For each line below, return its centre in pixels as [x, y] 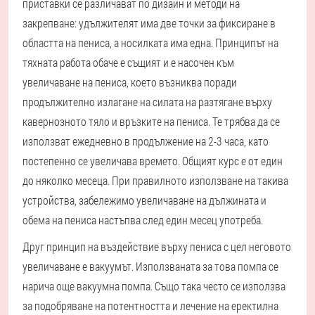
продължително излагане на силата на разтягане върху [147, 102]
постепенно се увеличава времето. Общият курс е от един [153, 161]
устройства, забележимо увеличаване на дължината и [144, 200]
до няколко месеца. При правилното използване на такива [155, 181]
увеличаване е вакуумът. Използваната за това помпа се [150, 266]
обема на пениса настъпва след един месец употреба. [143, 220]
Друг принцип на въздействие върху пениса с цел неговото [157, 247]
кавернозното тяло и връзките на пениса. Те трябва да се [151, 122]
